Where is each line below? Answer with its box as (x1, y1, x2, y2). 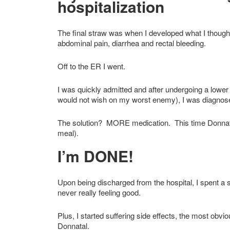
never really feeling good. (57, 186, 143, 198)
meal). (57, 127, 79, 138)
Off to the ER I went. (57, 60, 125, 71)
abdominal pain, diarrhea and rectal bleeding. (57, 37, 208, 48)
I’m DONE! (57, 144, 133, 167)
